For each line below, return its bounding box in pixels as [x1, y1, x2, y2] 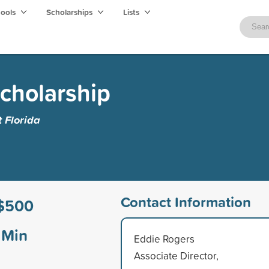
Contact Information [120, 191, 251, 212]
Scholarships [46, 6, 94, 18]
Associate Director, [133, 248, 219, 262]
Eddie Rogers [133, 231, 195, 246]
